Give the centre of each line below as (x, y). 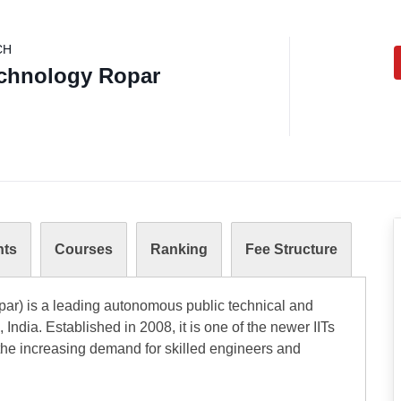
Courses (84, 249)
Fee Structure (291, 249)
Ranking (179, 249)
